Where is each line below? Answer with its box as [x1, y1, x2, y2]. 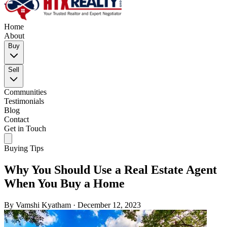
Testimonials [4, 97, 44, 105]
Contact [4, 115, 29, 124]
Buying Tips [4, 144, 44, 153]
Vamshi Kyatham [16, 200, 71, 209]
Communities [4, 88, 47, 96]
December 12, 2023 [78, 200, 141, 209]
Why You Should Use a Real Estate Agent [4, 163, 217, 176]
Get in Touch [4, 124, 46, 133]
